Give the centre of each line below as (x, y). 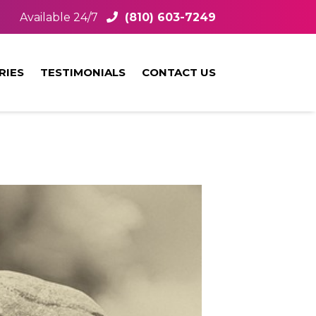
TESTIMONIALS (83, 73)
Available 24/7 (59, 17)
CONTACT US (179, 73)
